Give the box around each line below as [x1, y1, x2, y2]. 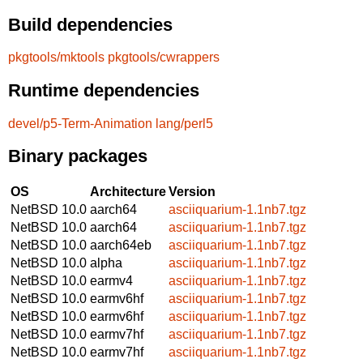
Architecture [90, 184, 166, 199]
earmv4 [90, 273, 133, 288]
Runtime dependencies [8, 79, 199, 100]
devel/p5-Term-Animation [8, 116, 152, 130]
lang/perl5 [156, 116, 213, 130]
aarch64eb [90, 237, 152, 252]
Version [169, 184, 216, 199]
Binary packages [8, 146, 147, 167]
